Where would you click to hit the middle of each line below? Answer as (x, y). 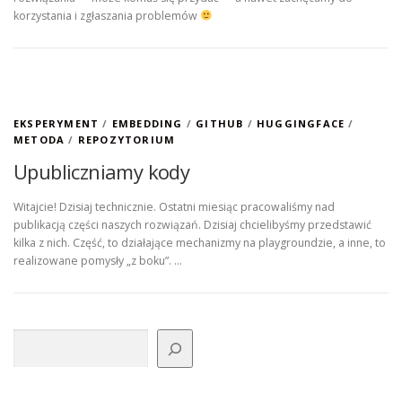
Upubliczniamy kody (102, 172)
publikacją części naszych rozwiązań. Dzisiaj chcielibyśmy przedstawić (192, 225)
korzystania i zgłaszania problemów (107, 16)
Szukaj (29, 337)
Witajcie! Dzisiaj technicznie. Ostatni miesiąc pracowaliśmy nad (174, 207)
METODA (39, 140)
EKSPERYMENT (57, 124)
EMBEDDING (147, 124)
